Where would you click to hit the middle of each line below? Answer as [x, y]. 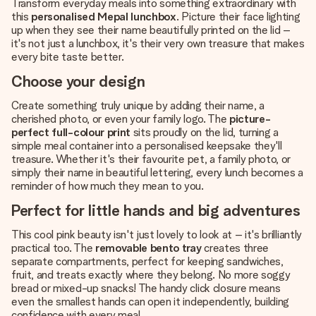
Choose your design [78, 81]
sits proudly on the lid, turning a [205, 132]
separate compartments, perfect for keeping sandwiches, [147, 261]
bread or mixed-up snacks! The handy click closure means [146, 288]
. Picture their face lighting [238, 17]
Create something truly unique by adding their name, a [138, 105]
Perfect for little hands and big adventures [156, 210]
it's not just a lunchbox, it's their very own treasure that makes [158, 43]
